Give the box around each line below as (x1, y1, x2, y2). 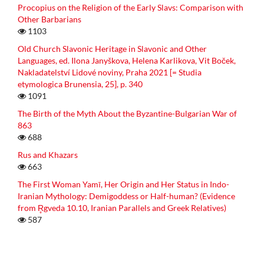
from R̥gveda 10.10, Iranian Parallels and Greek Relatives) (18, 202, 226, 213)
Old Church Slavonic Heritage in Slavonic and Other (18, 43, 207, 54)
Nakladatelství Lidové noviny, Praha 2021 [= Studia (18, 67, 202, 77)
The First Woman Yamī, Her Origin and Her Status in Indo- (18, 179, 229, 189)
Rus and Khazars (18, 149, 78, 160)
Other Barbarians (18, 14, 81, 24)
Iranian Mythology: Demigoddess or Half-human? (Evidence (18, 190, 235, 201)
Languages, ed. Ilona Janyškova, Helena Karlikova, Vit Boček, (18, 55, 236, 65)
